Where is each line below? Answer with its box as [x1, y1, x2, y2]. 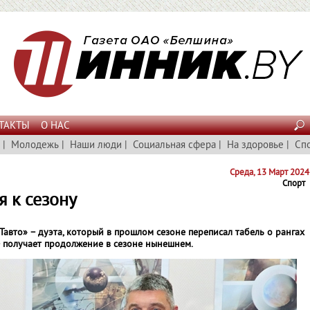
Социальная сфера [133, 139, 216, 152]
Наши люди [70, 139, 122, 152]
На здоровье [227, 139, 284, 152]
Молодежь [11, 139, 59, 152]
